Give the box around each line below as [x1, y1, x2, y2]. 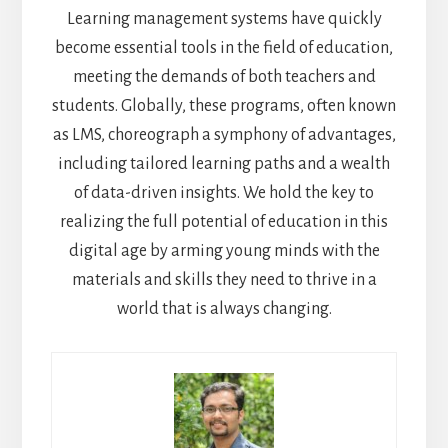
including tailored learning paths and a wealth [58, 154, 390, 173]
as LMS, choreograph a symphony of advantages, [52, 125, 396, 144]
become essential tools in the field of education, [55, 38, 393, 57]
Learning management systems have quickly [66, 9, 382, 28]
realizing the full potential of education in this [60, 212, 388, 231]
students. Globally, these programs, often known [52, 96, 396, 115]
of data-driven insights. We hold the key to [74, 183, 374, 202]
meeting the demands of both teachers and [72, 67, 376, 86]
